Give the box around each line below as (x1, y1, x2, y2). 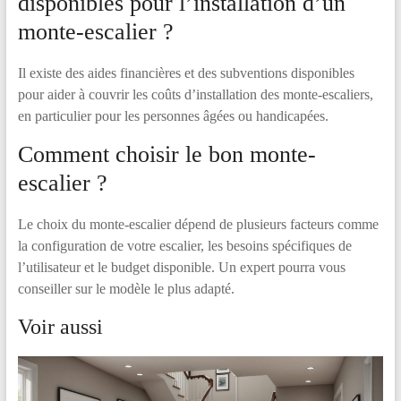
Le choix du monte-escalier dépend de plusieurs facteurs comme (17, 217, 379, 232)
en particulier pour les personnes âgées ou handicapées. (17, 108, 328, 124)
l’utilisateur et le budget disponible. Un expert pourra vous (17, 260, 346, 275)
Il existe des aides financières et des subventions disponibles (17, 65, 354, 81)
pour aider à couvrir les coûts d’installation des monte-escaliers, (17, 87, 373, 102)
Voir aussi (17, 315, 103, 338)
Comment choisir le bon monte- (17, 141, 316, 167)
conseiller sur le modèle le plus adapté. (17, 281, 235, 296)
